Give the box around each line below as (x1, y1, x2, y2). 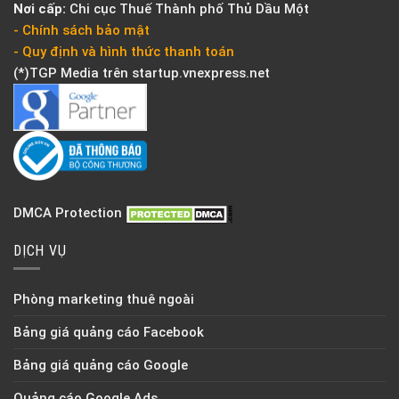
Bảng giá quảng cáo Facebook (13, 323, 204, 340)
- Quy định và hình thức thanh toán (13, 43, 234, 60)
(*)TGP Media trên (13, 64, 132, 81)
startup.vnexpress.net (132, 64, 270, 81)
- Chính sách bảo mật (13, 21, 150, 38)
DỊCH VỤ (13, 241, 67, 259)
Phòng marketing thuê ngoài (13, 290, 194, 307)
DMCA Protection (13, 205, 126, 222)
